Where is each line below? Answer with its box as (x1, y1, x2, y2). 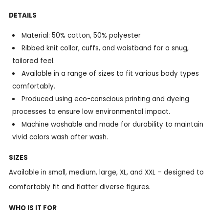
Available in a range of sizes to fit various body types (22, 69, 199, 79)
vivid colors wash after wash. (12, 132, 108, 142)
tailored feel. (12, 56, 55, 66)
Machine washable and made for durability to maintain (22, 120, 204, 130)
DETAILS (9, 11, 37, 21)
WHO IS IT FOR (9, 203, 57, 213)
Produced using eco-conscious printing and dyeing (22, 94, 190, 104)
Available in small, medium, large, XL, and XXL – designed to (9, 167, 204, 177)
